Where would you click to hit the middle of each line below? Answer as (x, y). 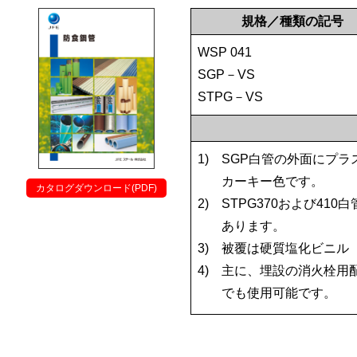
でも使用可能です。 (279, 292)
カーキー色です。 (272, 181)
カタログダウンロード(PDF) (96, 188)
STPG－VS (230, 96)
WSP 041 (224, 52)
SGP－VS (226, 74)
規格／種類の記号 (292, 21)
